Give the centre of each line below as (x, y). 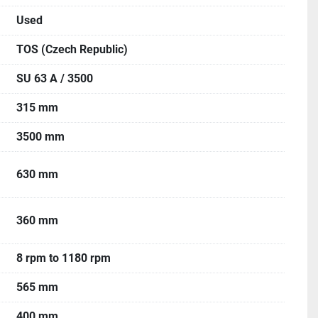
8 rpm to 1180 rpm (64, 258)
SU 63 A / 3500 (55, 78)
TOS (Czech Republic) (72, 49)
